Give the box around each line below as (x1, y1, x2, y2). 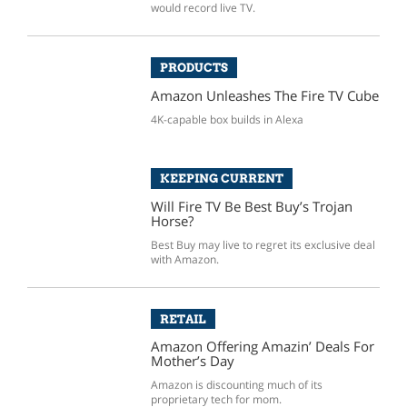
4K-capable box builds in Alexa (150, 111, 303, 127)
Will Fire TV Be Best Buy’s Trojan (150, 196, 352, 215)
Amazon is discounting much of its (150, 377, 323, 393)
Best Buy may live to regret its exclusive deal (150, 236, 375, 253)
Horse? (150, 211, 194, 230)
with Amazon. (150, 251, 219, 267)
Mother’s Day (150, 352, 234, 371)
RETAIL (159, 311, 206, 326)
